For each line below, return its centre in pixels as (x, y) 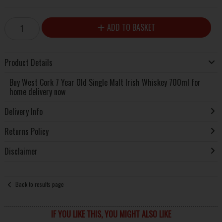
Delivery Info (23, 112)
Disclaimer (21, 151)
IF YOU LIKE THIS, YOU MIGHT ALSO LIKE (111, 214)
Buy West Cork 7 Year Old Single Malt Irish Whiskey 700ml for (105, 83)
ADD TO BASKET (131, 28)
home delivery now (37, 92)
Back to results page (40, 184)
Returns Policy (26, 132)
